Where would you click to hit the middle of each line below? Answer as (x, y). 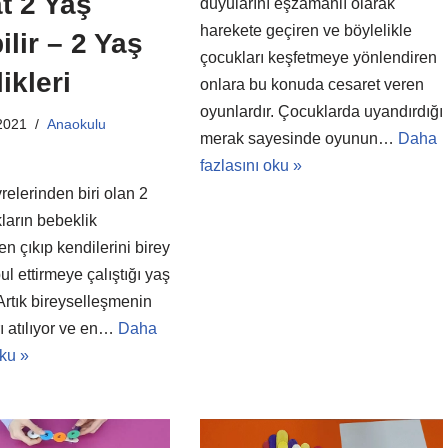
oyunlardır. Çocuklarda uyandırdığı (321, 111)
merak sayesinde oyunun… (298, 138)
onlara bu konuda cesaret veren (311, 84)
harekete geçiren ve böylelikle (305, 30)
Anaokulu (76, 124)
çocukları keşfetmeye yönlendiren (318, 57)
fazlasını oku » (250, 165)
